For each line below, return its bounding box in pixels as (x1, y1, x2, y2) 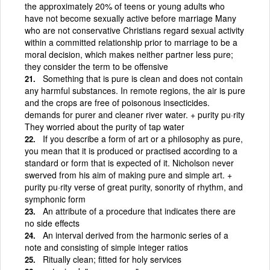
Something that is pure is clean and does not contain (43, 72, 243, 84)
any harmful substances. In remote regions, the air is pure (25, 84, 245, 96)
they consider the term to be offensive (25, 60, 168, 72)
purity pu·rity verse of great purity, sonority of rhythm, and (25, 180, 243, 193)
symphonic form (25, 192, 86, 205)
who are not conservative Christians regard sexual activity (25, 24, 244, 36)
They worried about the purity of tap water (25, 120, 184, 133)
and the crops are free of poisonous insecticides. (25, 96, 210, 108)
